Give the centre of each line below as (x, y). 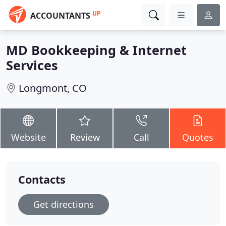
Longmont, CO (53, 88)
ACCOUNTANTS (60, 16)
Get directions (64, 204)
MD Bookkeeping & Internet (96, 50)
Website (28, 137)
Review (85, 137)
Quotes (198, 137)
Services (32, 65)
